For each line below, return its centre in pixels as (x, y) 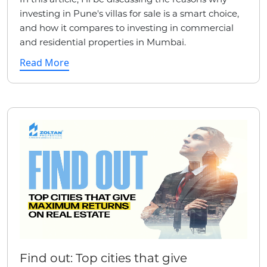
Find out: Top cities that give (103, 258)
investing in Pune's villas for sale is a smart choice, (129, 13)
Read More (44, 62)
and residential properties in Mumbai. (103, 42)
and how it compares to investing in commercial (127, 27)
